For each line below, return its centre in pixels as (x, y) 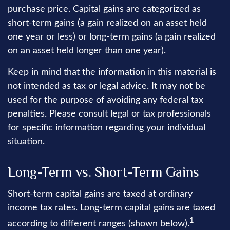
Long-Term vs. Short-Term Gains (103, 172)
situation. (26, 142)
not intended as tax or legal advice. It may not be (107, 86)
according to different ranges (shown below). (99, 224)
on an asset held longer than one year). (87, 51)
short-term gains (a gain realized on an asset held (107, 23)
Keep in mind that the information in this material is (112, 72)
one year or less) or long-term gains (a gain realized (112, 37)
